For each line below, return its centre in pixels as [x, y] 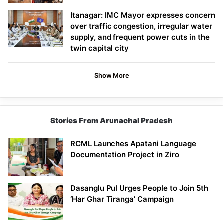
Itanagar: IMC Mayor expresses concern [143, 15]
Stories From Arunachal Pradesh [111, 121]
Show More [111, 75]
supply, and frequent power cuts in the [140, 37]
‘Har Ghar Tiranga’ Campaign [122, 199]
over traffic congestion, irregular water [141, 26]
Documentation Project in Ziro [125, 155]
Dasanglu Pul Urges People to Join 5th [139, 188]
